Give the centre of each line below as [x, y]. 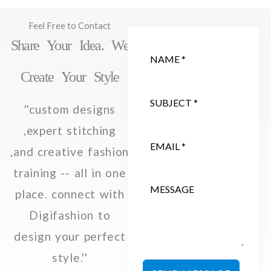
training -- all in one [70, 173]
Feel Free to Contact [70, 26]
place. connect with [70, 194]
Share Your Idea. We [70, 45]
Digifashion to [70, 215]
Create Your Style [70, 77]
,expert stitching [70, 130]
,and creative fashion [70, 152]
